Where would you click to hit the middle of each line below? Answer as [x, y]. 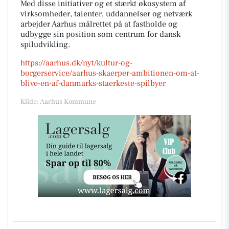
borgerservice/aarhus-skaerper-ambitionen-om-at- [110, 73]
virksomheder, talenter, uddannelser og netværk [106, 14]
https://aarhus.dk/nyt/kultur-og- [76, 63]
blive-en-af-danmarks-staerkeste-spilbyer [93, 83]
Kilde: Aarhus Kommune [58, 101]
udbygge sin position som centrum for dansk [100, 34]
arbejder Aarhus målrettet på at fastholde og [99, 24]
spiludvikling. [45, 44]
